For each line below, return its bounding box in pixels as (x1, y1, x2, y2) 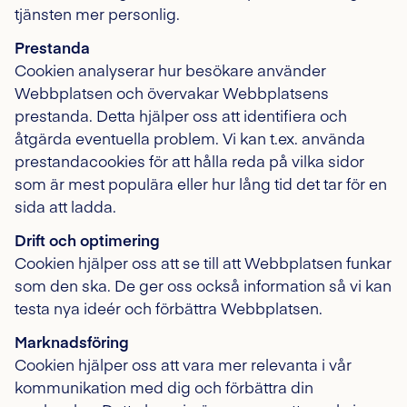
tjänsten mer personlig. (15, 3, 180, 25)
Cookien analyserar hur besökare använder (15, 59, 326, 81)
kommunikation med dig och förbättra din (15, 376, 313, 398)
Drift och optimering (15, 229, 160, 251)
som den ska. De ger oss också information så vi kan (15, 274, 392, 296)
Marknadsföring (15, 331, 129, 352)
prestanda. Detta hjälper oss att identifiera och (15, 104, 347, 126)
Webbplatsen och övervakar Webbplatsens (15, 82, 329, 104)
